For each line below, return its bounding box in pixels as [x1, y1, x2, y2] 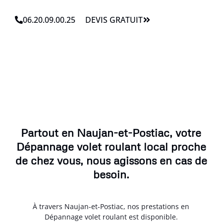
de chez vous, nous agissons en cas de [15, 153, 207, 167]
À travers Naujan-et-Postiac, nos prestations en [33, 201, 189, 211]
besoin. [93, 167, 129, 181]
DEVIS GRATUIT [85, 14, 143, 25]
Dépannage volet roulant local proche [16, 139, 206, 153]
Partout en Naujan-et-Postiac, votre [21, 125, 201, 139]
